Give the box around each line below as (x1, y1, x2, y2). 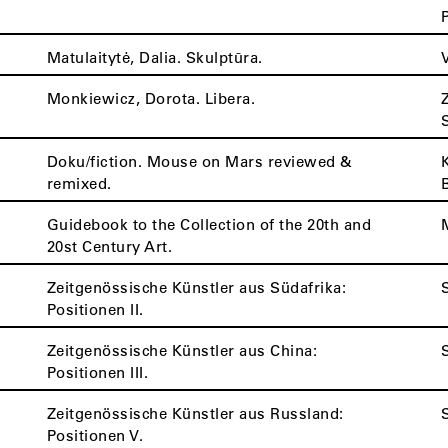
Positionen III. (46, 362, 149, 382)
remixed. (46, 173, 112, 193)
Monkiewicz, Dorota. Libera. (46, 88, 256, 108)
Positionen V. (46, 425, 144, 445)
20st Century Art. (46, 236, 173, 256)
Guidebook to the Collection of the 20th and (46, 214, 372, 234)
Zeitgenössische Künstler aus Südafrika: (46, 277, 347, 297)
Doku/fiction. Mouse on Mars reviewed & (46, 151, 353, 171)
